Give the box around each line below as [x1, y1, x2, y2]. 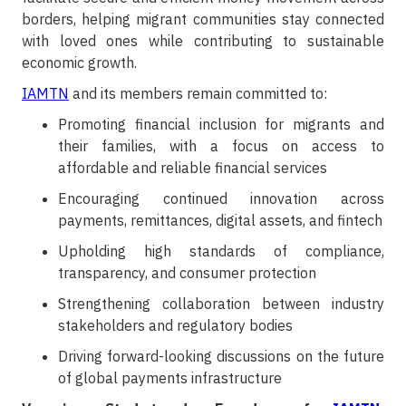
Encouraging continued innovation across [58, 189, 384, 208]
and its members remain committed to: [69, 84, 327, 103]
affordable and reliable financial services [58, 159, 327, 178]
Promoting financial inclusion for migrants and [58, 115, 384, 134]
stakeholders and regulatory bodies [58, 316, 293, 335]
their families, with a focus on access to [58, 137, 384, 156]
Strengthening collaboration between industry [58, 295, 384, 314]
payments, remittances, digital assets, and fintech [58, 211, 382, 230]
